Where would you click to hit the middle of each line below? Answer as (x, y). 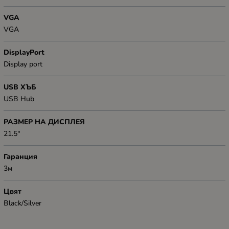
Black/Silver (22, 203)
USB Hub (19, 99)
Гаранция (20, 157)
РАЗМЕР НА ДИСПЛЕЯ (44, 122)
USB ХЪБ (20, 87)
